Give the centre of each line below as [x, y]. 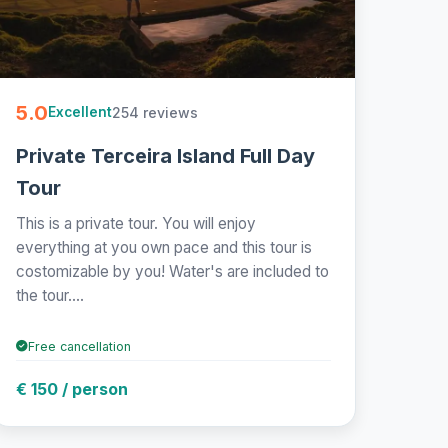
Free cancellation [79, 346]
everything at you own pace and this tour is [163, 247]
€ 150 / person [71, 388]
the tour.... [49, 295]
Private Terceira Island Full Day [165, 155]
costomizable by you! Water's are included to [172, 271]
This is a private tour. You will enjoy [135, 223]
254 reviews [154, 112]
